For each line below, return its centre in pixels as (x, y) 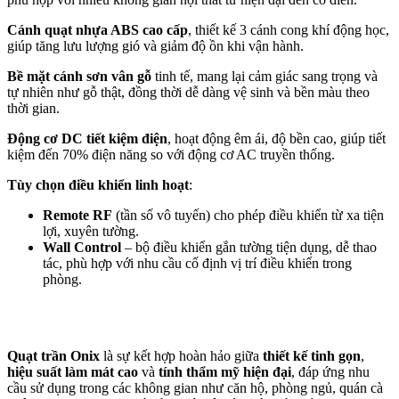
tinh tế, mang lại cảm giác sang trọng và (265, 76)
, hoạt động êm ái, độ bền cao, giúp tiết (277, 138)
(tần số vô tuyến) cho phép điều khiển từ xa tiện (248, 215)
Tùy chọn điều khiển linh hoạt (98, 184)
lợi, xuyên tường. (91, 231)
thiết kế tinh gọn (312, 355)
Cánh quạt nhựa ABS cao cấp (98, 29)
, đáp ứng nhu (330, 371)
